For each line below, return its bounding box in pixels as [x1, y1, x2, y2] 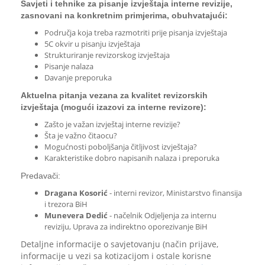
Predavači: [21, 171, 60, 180]
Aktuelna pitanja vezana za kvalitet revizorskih [21, 91, 208, 100]
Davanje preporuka [44, 72, 112, 83]
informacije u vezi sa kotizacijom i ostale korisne [21, 250, 211, 261]
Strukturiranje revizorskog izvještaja [44, 50, 170, 60]
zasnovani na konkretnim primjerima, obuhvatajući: [21, 11, 228, 20]
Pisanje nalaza [44, 61, 93, 72]
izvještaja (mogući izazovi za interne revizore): [21, 102, 206, 112]
